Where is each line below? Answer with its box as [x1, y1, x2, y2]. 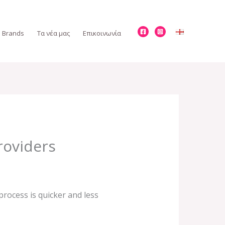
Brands [2, 29, 24, 38]
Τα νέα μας [37, 29, 70, 38]
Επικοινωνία [83, 29, 121, 38]
